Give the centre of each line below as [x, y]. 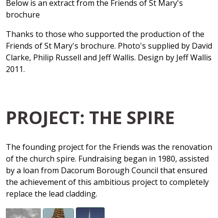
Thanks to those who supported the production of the [105, 34]
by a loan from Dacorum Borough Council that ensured [107, 170]
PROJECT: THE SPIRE [90, 118]
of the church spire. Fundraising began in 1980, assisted [107, 159]
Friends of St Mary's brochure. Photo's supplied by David [109, 46]
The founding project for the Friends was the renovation [109, 147]
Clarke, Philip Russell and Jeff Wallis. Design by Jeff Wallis [109, 58]
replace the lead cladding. [52, 194]
